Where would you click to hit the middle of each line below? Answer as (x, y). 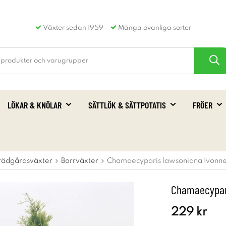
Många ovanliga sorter (154, 28)
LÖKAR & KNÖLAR (35, 105)
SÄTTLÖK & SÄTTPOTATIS (127, 105)
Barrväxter (80, 161)
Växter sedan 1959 (72, 28)
